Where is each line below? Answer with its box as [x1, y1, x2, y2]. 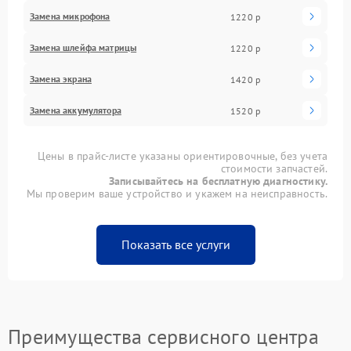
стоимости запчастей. [220, 161, 327, 176]
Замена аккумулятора [30, 104, 121, 117]
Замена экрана [30, 73, 92, 85]
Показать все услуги [121, 237, 230, 253]
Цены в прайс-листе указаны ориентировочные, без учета [38, 149, 327, 164]
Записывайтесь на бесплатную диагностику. [109, 174, 327, 189]
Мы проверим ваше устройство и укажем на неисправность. [26, 186, 327, 201]
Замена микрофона [30, 10, 110, 23]
